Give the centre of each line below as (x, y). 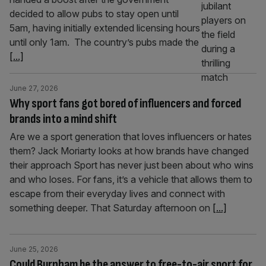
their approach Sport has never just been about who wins (132, 165)
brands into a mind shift (63, 119)
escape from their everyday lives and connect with (117, 194)
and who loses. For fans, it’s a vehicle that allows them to (131, 179)
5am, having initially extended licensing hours (105, 28)
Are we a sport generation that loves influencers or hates (131, 137)
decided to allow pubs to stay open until (94, 14)
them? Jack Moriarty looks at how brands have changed (129, 151)
